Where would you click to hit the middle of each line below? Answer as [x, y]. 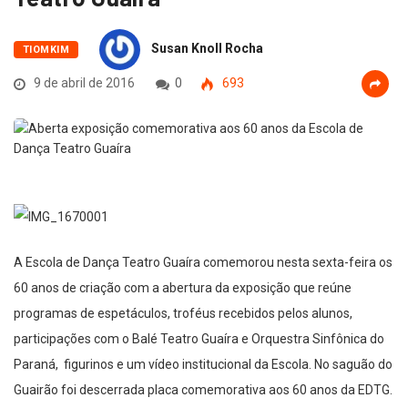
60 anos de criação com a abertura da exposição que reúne [183, 288]
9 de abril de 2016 [83, 83]
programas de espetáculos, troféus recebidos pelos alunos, [183, 314]
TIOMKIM [46, 50]
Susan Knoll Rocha [208, 49]
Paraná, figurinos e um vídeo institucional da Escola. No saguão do [203, 365]
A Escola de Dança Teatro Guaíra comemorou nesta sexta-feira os [203, 263]
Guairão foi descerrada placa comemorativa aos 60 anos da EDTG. [203, 390]
